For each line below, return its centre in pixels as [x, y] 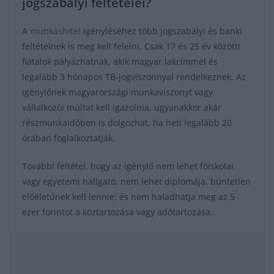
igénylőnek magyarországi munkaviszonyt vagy [117, 92]
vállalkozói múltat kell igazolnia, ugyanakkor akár [122, 108]
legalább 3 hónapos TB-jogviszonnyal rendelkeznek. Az [134, 77]
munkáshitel [55, 31]
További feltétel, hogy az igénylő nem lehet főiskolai [128, 166]
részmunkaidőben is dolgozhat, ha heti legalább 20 [127, 123]
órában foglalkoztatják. [68, 138]
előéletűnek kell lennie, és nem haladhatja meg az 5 [128, 197]
